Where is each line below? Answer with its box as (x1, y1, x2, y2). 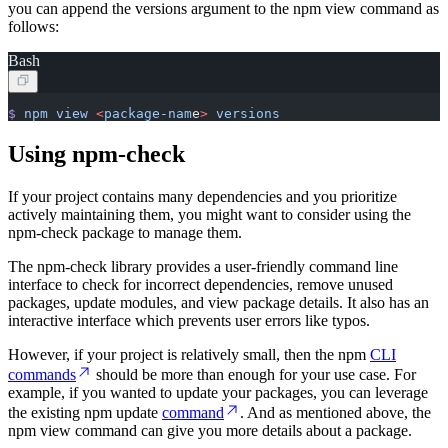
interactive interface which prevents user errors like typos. (8, 311, 370, 329)
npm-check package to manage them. (8, 223, 242, 241)
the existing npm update (8, 403, 162, 421)
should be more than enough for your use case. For (92, 365, 416, 383)
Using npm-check (8, 140, 185, 167)
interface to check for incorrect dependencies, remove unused (8, 275, 393, 293)
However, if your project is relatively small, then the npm (8, 345, 370, 363)
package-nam (104, 105, 192, 121)
